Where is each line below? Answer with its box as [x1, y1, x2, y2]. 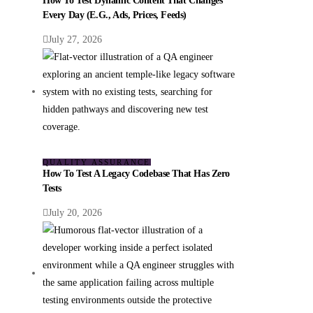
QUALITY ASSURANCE [43, 157, 151, 166]
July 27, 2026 [48, 34, 103, 45]
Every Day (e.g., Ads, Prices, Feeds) [43, 10, 187, 21]
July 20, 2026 [48, 208, 103, 219]
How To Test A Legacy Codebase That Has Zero [43, 168, 231, 179]
